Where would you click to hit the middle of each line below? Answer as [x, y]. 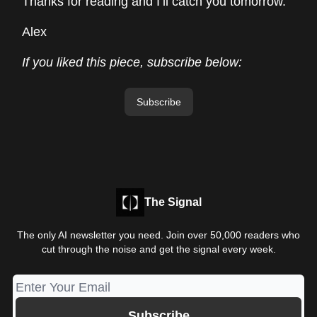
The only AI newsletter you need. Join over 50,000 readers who [158, 235]
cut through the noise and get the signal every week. [158, 249]
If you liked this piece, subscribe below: [132, 62]
